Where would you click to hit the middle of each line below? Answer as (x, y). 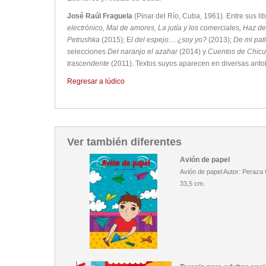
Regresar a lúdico (96, 81)
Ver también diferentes (124, 142)
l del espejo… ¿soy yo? (170, 39)
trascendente (88, 63)
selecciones (87, 51)
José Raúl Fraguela (100, 16)
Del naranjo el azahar (143, 51)
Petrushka (83, 39)
